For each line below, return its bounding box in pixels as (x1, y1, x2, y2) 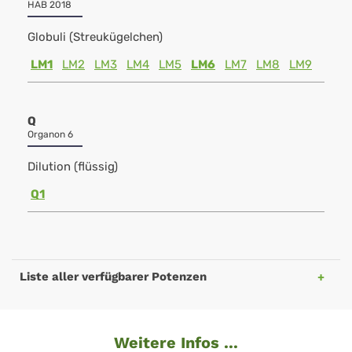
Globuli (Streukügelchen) (27, 30, 163, 44)
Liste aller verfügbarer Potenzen (20, 269, 207, 284)
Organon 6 (27, 129, 73, 140)
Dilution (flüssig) (27, 159, 118, 174)
